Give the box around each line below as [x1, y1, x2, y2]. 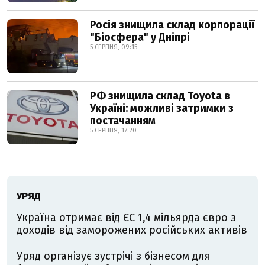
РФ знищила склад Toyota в [90, 89, 230, 102]
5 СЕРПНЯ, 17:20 [90, 127, 137, 134]
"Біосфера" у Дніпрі [90, 31, 190, 44]
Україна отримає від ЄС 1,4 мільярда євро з [17, 211, 236, 224]
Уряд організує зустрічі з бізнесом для [17, 250, 211, 263]
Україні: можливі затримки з [90, 102, 234, 115]
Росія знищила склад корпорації [90, 18, 254, 31]
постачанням [90, 114, 156, 127]
